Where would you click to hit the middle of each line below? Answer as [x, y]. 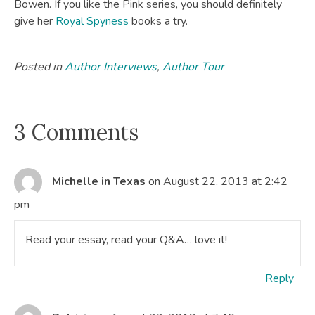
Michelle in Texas [99, 181]
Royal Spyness [92, 21]
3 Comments [76, 132]
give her [35, 21]
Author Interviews [111, 67]
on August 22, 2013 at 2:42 [218, 181]
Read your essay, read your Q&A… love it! [126, 240]
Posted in [39, 67]
